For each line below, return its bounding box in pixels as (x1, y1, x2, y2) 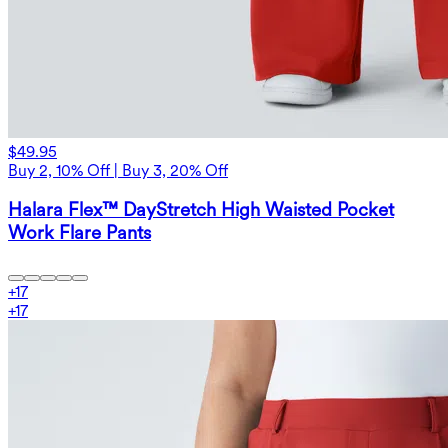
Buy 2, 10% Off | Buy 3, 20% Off (8, 160, 228, 180)
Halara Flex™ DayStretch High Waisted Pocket (8, 198, 394, 222)
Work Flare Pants (8, 221, 151, 245)
